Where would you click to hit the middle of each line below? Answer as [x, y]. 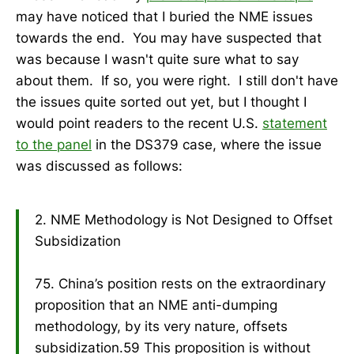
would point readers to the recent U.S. [139, 124]
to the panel [54, 145]
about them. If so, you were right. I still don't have [177, 81]
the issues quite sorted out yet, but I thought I [161, 102]
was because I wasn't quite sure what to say [157, 60]
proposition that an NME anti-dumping [156, 305]
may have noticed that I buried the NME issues [164, 17]
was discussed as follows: [99, 166]
